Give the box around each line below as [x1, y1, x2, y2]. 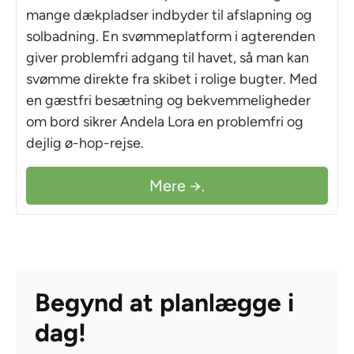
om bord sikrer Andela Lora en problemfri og [26, 112, 303, 130]
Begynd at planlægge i [35, 287, 294, 318]
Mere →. [149, 175, 205, 195]
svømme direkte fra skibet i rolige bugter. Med [26, 70, 318, 88]
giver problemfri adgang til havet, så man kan [26, 48, 309, 66]
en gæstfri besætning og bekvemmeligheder [26, 91, 311, 109]
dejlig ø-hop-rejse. [26, 134, 144, 152]
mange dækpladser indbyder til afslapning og [26, 6, 312, 24]
